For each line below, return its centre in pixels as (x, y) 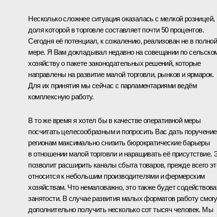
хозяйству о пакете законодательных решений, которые (115, 63)
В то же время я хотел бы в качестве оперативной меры (115, 120)
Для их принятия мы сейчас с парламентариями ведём (112, 85)
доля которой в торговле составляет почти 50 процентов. (116, 30)
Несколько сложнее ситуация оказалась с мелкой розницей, (122, 18)
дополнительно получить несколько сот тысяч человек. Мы (121, 209)
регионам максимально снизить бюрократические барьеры (119, 142)
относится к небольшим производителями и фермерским (116, 176)
